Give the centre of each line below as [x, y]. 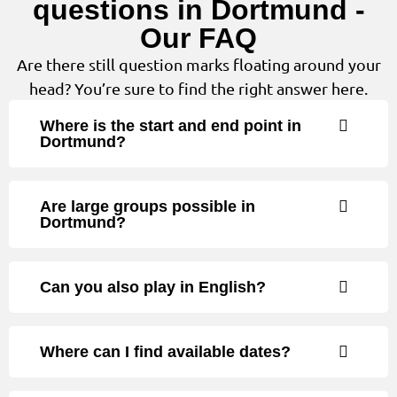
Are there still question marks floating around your [198, 65]
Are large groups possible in [148, 207]
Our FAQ [198, 39]
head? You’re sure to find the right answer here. [198, 89]
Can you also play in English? [153, 288]
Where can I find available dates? [165, 352]
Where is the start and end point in [171, 126]
